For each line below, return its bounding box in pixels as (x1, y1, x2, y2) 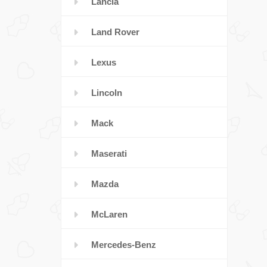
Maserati (91, 148, 127, 159)
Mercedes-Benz (91, 240, 156, 250)
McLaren (91, 209, 128, 219)
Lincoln (91, 88, 122, 98)
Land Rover (91, 27, 139, 37)
